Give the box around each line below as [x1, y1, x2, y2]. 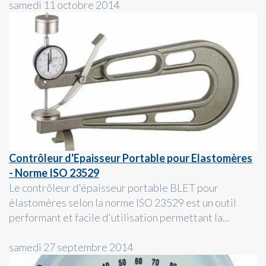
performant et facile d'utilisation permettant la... [9, 210, 230, 224]
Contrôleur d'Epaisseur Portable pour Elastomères [9, 151, 252, 164]
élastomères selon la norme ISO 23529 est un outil [9, 195, 236, 209]
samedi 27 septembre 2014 [9, 240, 133, 254]
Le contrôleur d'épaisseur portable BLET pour [9, 180, 218, 194]
